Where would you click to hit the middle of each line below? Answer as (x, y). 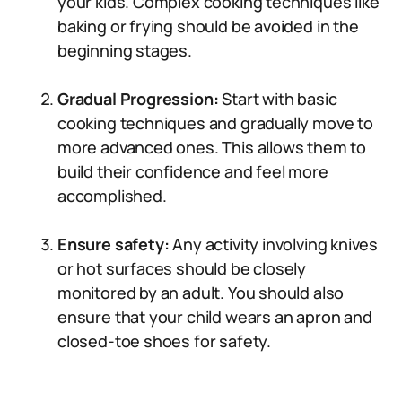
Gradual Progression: (138, 99)
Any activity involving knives (274, 244)
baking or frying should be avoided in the (208, 26)
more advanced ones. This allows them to (212, 147)
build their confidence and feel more (193, 171)
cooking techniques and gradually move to (215, 123)
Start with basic (278, 99)
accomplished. (112, 196)
